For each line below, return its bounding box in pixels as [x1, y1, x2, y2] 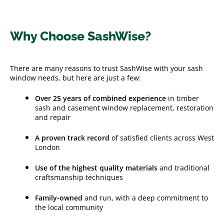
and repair [35, 112, 70, 122]
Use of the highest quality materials [35, 162, 157, 172]
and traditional [157, 162, 209, 172]
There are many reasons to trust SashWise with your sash [10, 63, 203, 73]
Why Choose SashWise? [10, 28, 151, 43]
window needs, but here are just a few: [10, 72, 141, 82]
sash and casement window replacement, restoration [35, 102, 213, 112]
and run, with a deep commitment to [82, 192, 208, 202]
